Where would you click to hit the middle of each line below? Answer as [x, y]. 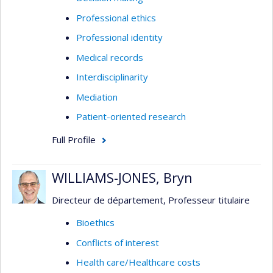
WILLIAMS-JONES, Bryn [122, 177]
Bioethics [95, 222]
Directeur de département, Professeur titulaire [151, 200]
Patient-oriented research [131, 116]
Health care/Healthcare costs [138, 262]
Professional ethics [116, 17]
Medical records [110, 57]
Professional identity [119, 37]
